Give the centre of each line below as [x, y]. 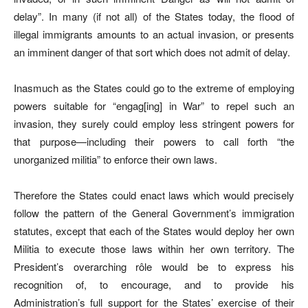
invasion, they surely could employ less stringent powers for [154, 123]
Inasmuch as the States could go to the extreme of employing [154, 87]
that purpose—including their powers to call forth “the [154, 141]
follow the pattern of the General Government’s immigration [154, 212]
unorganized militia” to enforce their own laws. [115, 159]
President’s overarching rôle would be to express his [154, 266]
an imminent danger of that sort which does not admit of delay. [152, 52]
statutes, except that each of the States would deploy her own [154, 230]
